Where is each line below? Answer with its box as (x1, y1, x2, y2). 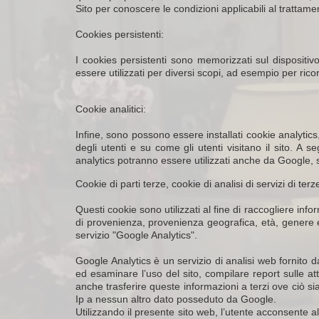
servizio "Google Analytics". (75, 229, 197, 241)
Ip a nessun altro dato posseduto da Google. (75, 293, 276, 305)
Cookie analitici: (75, 103, 146, 115)
